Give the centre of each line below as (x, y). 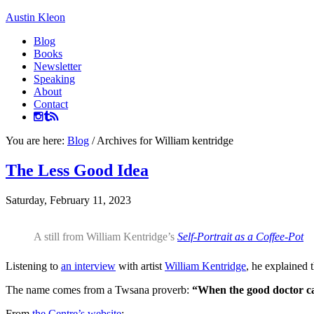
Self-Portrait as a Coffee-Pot (240, 236)
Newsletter (57, 66)
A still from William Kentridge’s (105, 236)
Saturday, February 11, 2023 (68, 200)
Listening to (33, 266)
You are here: (36, 141)
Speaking (54, 79)
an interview (88, 266)
